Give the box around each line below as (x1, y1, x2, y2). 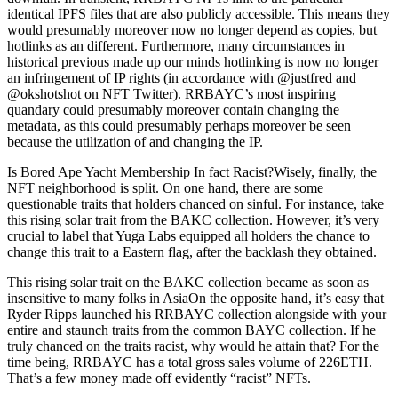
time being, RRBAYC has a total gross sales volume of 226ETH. (7, 354, 372, 370)
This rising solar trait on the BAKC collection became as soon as (7, 275, 369, 290)
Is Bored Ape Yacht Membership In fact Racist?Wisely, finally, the (7, 164, 377, 179)
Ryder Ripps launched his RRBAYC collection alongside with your (7, 306, 386, 322)
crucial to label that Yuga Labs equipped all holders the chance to (7, 228, 370, 243)
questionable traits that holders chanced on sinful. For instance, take (7, 196, 384, 211)
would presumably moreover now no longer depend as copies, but (7, 22, 377, 37)
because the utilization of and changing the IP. (7, 134, 263, 149)
